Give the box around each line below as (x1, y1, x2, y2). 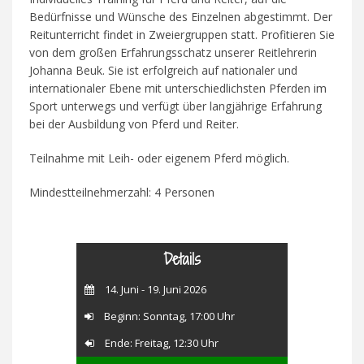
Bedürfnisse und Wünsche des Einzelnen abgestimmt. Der (28, 8, 332, 24)
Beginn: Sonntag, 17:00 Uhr (102, 308, 235, 323)
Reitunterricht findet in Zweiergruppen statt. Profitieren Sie (28, 26, 335, 42)
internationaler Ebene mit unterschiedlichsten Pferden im (28, 80, 327, 96)
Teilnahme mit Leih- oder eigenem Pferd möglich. (28, 149, 289, 166)
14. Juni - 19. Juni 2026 (102, 281, 206, 297)
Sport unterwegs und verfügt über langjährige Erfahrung (28, 97, 322, 114)
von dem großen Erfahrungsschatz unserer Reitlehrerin (28, 44, 317, 60)
